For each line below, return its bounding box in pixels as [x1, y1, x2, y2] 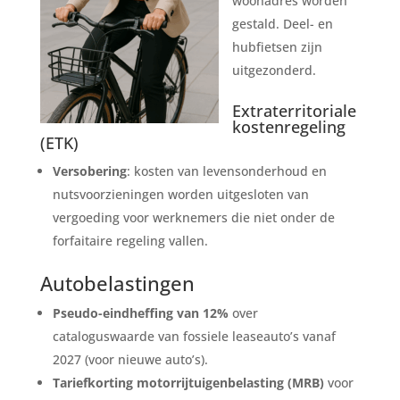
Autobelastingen [39, 269, 195, 296]
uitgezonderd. [231, 61, 316, 79]
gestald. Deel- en [231, 14, 333, 32]
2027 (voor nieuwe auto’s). [52, 350, 208, 368]
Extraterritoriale [231, 99, 356, 121]
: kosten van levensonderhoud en [126, 162, 327, 179]
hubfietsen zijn [231, 37, 322, 55]
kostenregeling [231, 115, 346, 137]
